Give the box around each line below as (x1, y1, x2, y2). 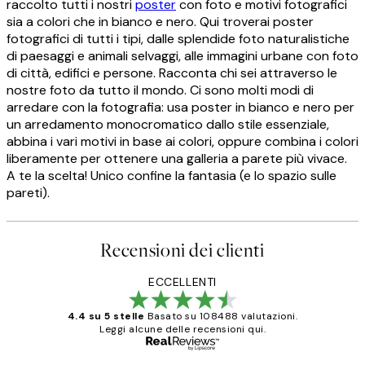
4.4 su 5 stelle (67, 310, 145, 323)
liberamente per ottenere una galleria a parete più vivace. (7, 150, 347, 168)
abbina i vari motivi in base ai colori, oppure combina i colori (7, 133, 358, 151)
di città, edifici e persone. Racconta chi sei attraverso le (7, 64, 337, 82)
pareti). (7, 184, 50, 202)
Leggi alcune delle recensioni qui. (99, 323, 266, 336)
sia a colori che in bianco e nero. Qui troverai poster (7, 13, 314, 31)
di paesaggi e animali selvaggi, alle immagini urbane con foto (7, 47, 358, 65)
